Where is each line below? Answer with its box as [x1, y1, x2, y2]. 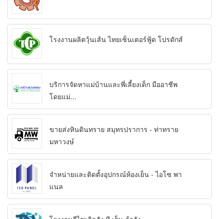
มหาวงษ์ [49, 136, 74, 147]
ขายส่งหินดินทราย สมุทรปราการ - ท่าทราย [49, 124, 178, 134]
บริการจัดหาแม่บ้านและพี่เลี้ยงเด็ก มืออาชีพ [49, 79, 177, 89]
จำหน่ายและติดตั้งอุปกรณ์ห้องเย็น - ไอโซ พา [49, 169, 182, 179]
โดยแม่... [49, 91, 76, 102]
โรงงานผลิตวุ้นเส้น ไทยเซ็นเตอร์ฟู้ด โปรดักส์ [49, 34, 183, 44]
